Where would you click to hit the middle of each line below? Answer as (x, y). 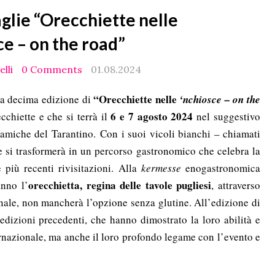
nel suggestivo (227, 116)
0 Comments (52, 69)
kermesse (161, 168)
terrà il (94, 116)
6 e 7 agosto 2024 (152, 116)
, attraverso (236, 185)
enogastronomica (221, 168)
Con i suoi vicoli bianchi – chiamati (180, 134)
